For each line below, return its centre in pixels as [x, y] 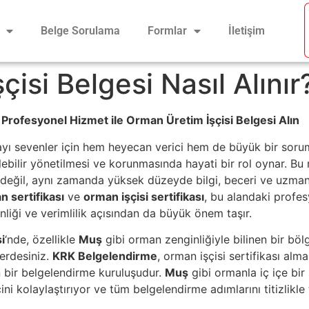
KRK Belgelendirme [105, 256]
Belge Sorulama [80, 30]
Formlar [167, 30]
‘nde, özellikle [42, 240]
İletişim [246, 30]
